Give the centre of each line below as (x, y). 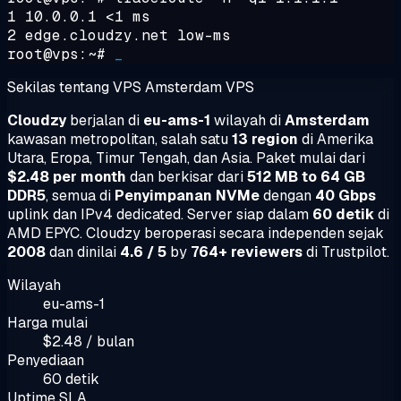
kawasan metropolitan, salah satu (119, 139)
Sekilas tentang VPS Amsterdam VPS (131, 87)
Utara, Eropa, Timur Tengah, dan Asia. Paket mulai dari (186, 158)
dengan (287, 195)
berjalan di (105, 120)
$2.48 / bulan (89, 341)
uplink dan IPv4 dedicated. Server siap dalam (160, 214)
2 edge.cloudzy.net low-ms (119, 35)
